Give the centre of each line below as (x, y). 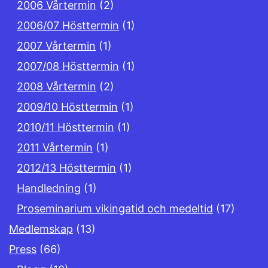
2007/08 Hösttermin (68, 66)
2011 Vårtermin (55, 148)
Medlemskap (41, 229)
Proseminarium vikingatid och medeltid (115, 209)
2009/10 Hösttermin (68, 107)
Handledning (49, 188)
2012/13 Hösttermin (67, 168)
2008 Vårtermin (57, 87)
